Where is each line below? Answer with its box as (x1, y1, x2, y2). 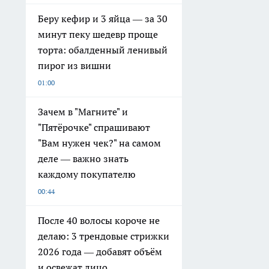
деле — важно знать (38, 153, 128, 165)
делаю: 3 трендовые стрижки (38, 230, 169, 243)
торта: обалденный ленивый (38, 44, 168, 56)
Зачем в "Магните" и (38, 106, 128, 118)
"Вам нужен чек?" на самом (38, 137, 161, 150)
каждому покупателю (38, 168, 136, 181)
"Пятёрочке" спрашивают (38, 121, 150, 134)
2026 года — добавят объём (38, 246, 162, 258)
